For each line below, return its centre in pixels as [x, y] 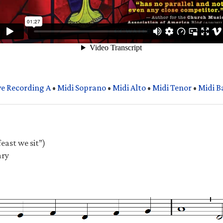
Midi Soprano [82, 88]
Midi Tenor [172, 88]
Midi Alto [129, 88]
